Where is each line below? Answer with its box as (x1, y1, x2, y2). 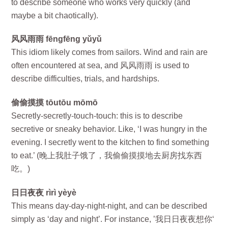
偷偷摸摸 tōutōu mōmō (11, 98, 98, 107)
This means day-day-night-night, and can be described (11, 201, 208, 210)
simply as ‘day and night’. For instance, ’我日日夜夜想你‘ (11, 214, 215, 223)
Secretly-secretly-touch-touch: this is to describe (11, 111, 183, 121)
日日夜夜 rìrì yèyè (11, 188, 77, 197)
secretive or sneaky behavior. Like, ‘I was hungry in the (11, 125, 208, 134)
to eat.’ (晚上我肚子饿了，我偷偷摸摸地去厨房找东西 (11, 151, 203, 160)
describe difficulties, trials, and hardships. (11, 74, 160, 83)
